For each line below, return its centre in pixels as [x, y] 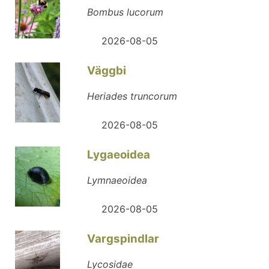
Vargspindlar [123, 239]
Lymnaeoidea [117, 180]
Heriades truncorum [132, 96]
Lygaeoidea [119, 155]
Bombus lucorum [125, 12]
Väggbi [107, 71]
